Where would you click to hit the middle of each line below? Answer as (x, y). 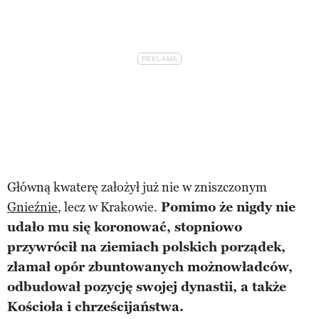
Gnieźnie (32, 207)
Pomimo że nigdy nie (226, 207)
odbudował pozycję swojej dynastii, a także (147, 287)
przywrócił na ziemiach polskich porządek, (146, 247)
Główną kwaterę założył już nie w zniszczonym (137, 187)
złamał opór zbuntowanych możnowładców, (150, 267)
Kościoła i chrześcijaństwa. (95, 307)
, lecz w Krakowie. (108, 207)
